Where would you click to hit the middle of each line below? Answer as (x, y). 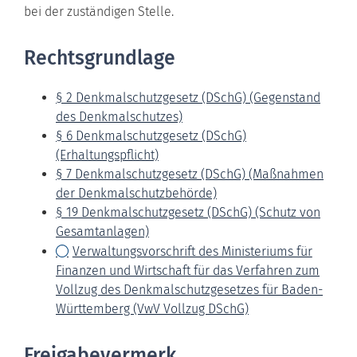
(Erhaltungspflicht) (107, 155)
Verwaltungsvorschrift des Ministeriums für (192, 251)
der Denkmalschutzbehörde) (136, 193)
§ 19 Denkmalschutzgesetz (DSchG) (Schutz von (188, 212)
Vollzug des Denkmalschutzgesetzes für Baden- (189, 289)
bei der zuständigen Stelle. (99, 11)
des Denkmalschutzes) (119, 116)
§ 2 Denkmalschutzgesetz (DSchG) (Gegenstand (188, 97)
